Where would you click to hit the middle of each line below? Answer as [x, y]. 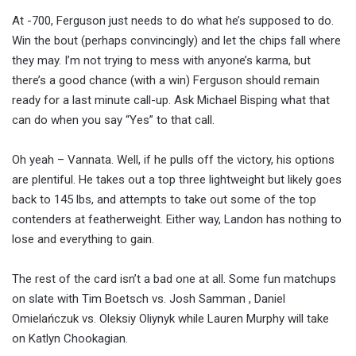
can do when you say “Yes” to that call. [113, 120]
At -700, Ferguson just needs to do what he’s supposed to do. [173, 21]
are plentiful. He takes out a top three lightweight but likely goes [177, 180]
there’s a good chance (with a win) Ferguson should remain [166, 81]
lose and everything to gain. [83, 240]
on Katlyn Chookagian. [70, 339]
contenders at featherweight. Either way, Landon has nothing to [177, 220]
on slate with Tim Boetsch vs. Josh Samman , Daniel [149, 299]
